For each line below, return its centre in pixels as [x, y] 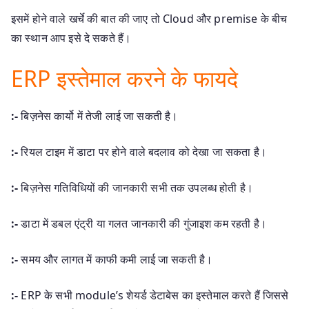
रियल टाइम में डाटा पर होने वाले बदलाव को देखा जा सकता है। [142, 151]
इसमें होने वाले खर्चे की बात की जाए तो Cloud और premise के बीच [149, 18]
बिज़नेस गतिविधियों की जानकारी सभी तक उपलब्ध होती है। [136, 187]
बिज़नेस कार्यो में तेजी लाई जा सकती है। [98, 116]
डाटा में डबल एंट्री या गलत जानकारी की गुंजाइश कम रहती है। [142, 223]
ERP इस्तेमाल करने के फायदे [125, 78]
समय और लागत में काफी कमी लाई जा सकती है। [116, 259]
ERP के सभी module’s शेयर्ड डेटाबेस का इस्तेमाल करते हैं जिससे [153, 295]
